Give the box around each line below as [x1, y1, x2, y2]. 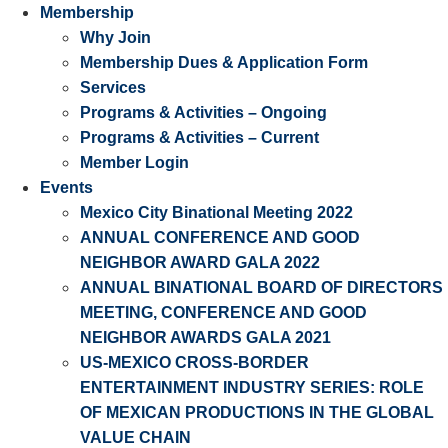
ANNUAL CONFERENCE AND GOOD [80, 229, 360, 247]
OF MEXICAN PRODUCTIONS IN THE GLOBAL [80, 404, 434, 422]
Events [40, 179, 93, 197]
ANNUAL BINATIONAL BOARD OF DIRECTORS [80, 279, 443, 297]
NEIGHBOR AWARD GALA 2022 [80, 254, 320, 272]
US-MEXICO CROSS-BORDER [80, 354, 309, 372]
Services [80, 79, 146, 97]
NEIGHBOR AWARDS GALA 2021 [80, 329, 331, 347]
